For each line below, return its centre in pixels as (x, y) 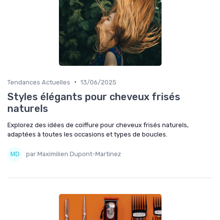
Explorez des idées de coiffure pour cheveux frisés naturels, (98, 125)
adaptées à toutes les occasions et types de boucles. (87, 134)
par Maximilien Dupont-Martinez (74, 154)
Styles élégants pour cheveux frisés (94, 96)
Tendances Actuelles (39, 82)
